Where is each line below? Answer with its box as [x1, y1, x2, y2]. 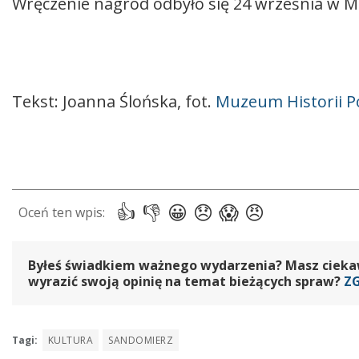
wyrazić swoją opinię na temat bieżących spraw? [28, 272, 344, 291]
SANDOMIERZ [108, 333, 174, 348]
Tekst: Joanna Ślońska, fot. [12, 91, 216, 113]
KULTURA [48, 333, 94, 348]
